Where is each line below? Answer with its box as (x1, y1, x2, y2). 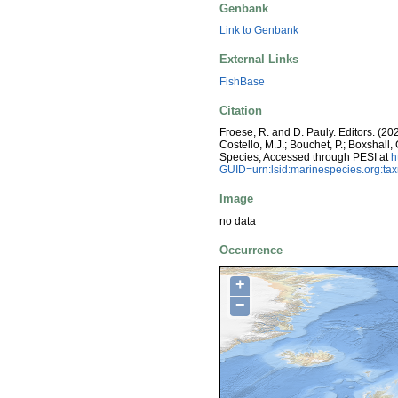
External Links (219, 52, 298, 67)
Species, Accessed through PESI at (219, 151, 391, 164)
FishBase (219, 75, 265, 88)
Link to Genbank (219, 24, 298, 37)
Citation (219, 103, 262, 117)
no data (219, 214, 256, 227)
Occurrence (219, 243, 283, 258)
